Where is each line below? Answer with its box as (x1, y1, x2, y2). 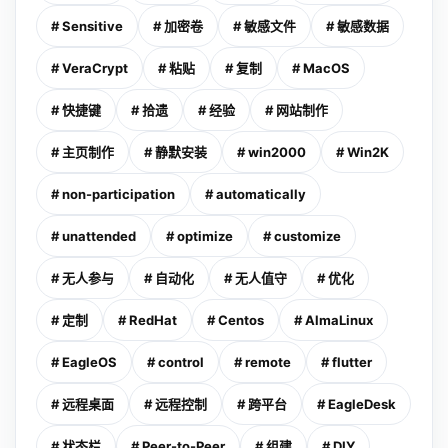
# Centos (207, 312, 264, 329)
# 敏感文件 (233, 18, 296, 35)
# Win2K (336, 144, 389, 161)
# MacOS (292, 60, 350, 77)
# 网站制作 (265, 102, 328, 119)
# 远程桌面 (51, 396, 114, 413)
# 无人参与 (51, 270, 114, 287)
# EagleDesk (317, 396, 396, 413)
